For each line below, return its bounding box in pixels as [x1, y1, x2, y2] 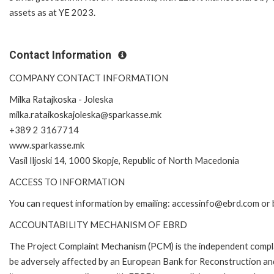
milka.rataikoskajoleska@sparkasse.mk [9, 109, 161, 120]
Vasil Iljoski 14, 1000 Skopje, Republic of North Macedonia [9, 155, 239, 166]
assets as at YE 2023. [9, 7, 95, 18]
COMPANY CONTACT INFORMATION [9, 72, 168, 83]
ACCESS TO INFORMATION [9, 176, 125, 187]
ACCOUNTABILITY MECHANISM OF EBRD [9, 219, 187, 230]
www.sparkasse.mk [9, 139, 84, 150]
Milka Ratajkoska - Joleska [9, 94, 113, 105]
